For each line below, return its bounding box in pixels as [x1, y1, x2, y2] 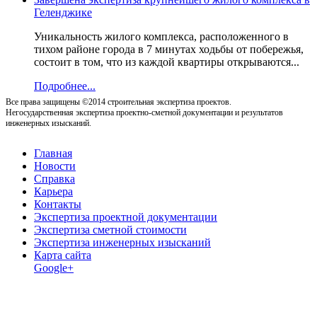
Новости [34, 159, 76, 172]
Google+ [34, 261, 74, 274]
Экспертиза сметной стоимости [34, 223, 187, 236]
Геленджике [34, 6, 92, 18]
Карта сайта [34, 248, 91, 261]
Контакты [34, 197, 81, 210]
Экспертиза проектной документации [34, 210, 217, 223]
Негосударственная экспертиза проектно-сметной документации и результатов [6, 107, 283, 117]
